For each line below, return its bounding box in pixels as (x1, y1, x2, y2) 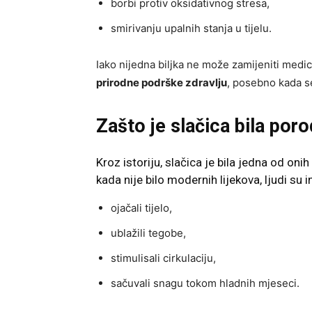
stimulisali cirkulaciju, (111, 251, 216, 265)
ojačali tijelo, (111, 201, 172, 214)
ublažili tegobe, (111, 226, 186, 240)
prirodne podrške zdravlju (96, 75, 227, 89)
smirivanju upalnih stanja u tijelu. (111, 21, 272, 35)
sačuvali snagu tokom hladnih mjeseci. (111, 276, 299, 290)
